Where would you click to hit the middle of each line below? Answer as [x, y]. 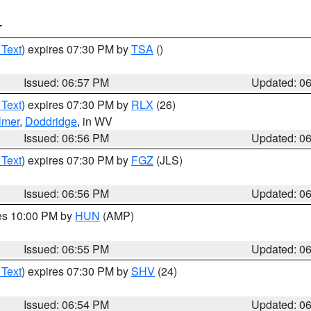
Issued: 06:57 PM [67, 82]
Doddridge [51, 121]
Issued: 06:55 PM [67, 249]
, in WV [95, 121]
